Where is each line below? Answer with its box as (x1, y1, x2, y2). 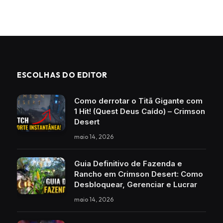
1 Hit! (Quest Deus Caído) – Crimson (74, 106, 205, 116)
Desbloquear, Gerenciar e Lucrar (74, 179, 197, 189)
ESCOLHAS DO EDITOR (17, 70, 108, 80)
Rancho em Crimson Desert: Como (74, 169, 203, 179)
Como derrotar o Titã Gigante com (74, 96, 203, 106)
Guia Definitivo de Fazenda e (74, 158, 182, 168)
